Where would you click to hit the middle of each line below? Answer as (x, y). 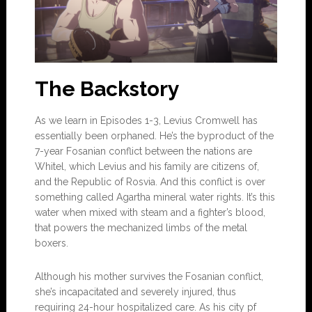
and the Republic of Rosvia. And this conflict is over (150, 181)
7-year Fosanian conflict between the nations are (143, 151)
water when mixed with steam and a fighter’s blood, (150, 212)
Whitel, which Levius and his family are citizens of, (147, 166)
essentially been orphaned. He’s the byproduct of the (154, 135)
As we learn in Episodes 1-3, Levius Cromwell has (146, 120)
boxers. (51, 243)
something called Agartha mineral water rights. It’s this (155, 197)
